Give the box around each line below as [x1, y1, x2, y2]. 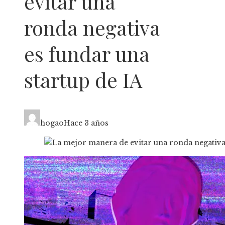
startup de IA [24, 66, 142, 93]
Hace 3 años [64, 119, 108, 128]
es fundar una [24, 40, 150, 67]
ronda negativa [24, 14, 160, 41]
